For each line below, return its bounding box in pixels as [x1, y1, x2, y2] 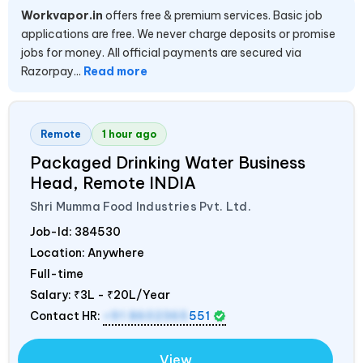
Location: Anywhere [30, 245, 144, 260]
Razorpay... [21, 63, 83, 79]
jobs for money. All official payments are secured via [21, 45, 301, 60]
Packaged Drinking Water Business [30, 152, 305, 173]
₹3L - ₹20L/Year [74, 287, 170, 302]
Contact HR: [30, 308, 103, 323]
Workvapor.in [21, 7, 103, 23]
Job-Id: [30, 224, 75, 239]
